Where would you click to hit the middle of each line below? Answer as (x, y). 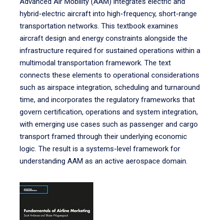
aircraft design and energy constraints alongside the (104, 38)
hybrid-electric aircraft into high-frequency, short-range (108, 14)
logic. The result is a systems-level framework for (100, 149)
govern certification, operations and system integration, (109, 112)
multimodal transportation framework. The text (95, 63)
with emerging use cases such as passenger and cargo (109, 124)
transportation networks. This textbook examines (99, 26)
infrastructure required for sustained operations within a (110, 51)
